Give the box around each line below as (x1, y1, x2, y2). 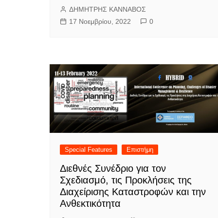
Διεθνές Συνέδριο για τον (60, 163, 166, 174)
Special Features (65, 145, 112, 153)
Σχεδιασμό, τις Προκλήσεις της (60, 174, 192, 185)
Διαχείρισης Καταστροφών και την (60, 186, 206, 197)
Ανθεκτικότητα (60, 198, 121, 209)
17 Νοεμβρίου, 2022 (69, 18, 131, 26)
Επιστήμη (127, 145, 153, 153)
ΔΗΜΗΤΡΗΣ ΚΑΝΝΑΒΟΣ (69, 5, 146, 14)
